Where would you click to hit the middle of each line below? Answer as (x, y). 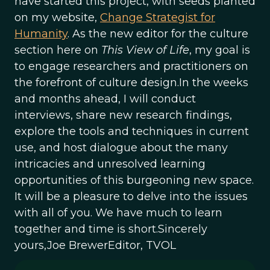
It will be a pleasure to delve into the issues (131, 196)
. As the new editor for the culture (158, 34)
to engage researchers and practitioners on (131, 66)
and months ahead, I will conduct (105, 99)
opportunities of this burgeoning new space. (134, 180)
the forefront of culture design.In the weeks (131, 83)
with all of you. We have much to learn (118, 213)
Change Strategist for (158, 17)
